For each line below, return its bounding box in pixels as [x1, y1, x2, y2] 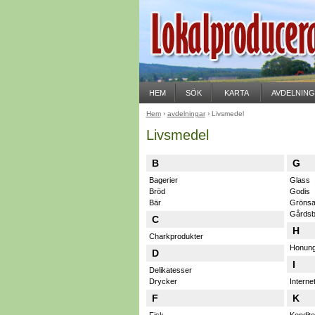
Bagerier [148, 176, 178, 184]
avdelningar [167, 110, 205, 117]
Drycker [148, 277, 177, 285]
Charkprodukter [148, 232, 203, 240]
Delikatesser [148, 266, 192, 274]
